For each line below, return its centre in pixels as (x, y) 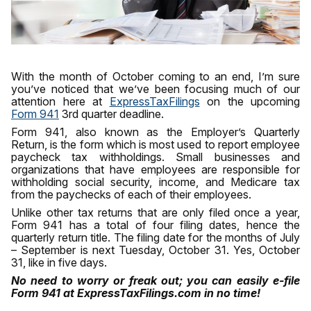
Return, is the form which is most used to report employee (155, 145)
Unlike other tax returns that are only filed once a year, (155, 213)
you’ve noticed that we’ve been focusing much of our (155, 89)
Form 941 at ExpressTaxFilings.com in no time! (137, 293)
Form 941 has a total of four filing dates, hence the (155, 225)
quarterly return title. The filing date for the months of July (155, 238)
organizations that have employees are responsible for (155, 170)
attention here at (60, 102)
